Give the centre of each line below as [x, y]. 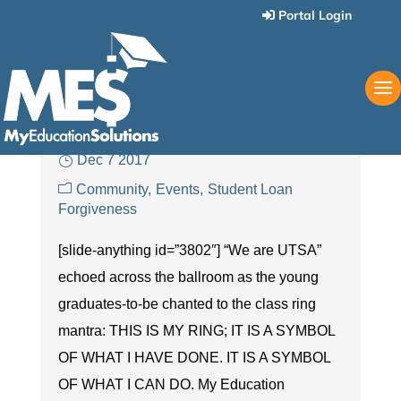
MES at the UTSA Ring [172, 37]
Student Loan [250, 189]
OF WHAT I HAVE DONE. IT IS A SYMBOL [194, 358]
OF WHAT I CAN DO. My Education [171, 384]
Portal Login [316, 15]
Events [177, 189]
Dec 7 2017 [113, 160]
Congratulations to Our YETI [200, 99]
